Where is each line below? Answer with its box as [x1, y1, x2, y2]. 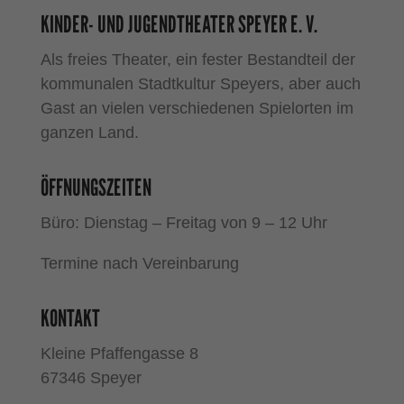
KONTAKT [40, 304, 100, 333]
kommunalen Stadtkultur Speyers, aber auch [40, 75, 361, 94]
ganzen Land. [40, 124, 139, 142]
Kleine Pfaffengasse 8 [40, 344, 198, 363]
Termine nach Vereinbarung [40, 254, 239, 273]
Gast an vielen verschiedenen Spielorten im [40, 99, 353, 118]
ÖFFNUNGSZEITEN [40, 173, 151, 202]
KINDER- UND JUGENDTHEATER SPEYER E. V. [40, 10, 317, 39]
